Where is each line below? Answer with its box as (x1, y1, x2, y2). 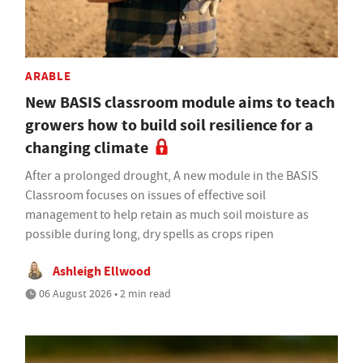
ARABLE (25, 67, 71, 84)
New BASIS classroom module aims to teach (25, 91, 335, 113)
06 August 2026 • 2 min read (36, 285, 171, 301)
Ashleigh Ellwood (53, 262, 151, 280)
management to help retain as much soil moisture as (25, 206, 309, 223)
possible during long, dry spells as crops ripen (25, 225, 274, 242)
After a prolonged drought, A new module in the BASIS (25, 167, 318, 184)
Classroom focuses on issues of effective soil (25, 186, 266, 203)
